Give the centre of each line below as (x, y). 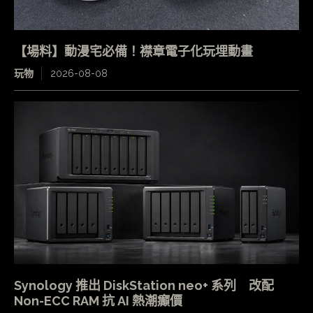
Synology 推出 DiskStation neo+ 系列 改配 (144, 285)
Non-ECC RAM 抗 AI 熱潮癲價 (98, 300)
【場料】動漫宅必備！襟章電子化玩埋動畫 (133, 52)
